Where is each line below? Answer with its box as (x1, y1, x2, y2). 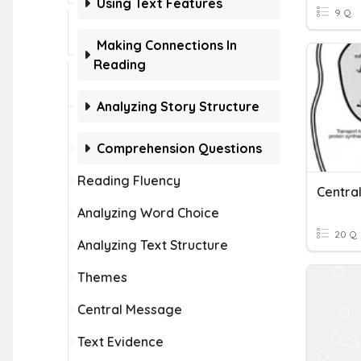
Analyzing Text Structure (77, 237, 228, 253)
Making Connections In (97, 37, 237, 53)
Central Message (77, 301, 182, 317)
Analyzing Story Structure (97, 98, 259, 114)
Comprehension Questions (97, 140, 262, 156)
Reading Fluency (77, 172, 180, 189)
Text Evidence (77, 334, 164, 350)
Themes (77, 269, 127, 285)
